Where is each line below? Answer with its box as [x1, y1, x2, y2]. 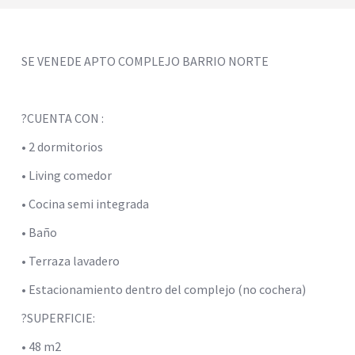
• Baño [21, 223, 57, 240]
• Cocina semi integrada [21, 195, 149, 212]
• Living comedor [21, 166, 112, 183]
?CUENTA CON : [21, 109, 104, 126]
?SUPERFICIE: [21, 309, 95, 326]
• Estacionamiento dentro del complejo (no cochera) [21, 281, 306, 297]
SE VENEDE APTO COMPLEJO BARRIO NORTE [21, 52, 269, 69]
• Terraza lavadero [21, 252, 120, 269]
